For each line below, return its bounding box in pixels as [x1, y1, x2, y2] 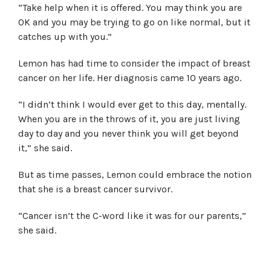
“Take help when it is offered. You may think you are [18, 2, 242, 13]
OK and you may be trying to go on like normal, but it [18, 16, 250, 28]
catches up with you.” [18, 31, 112, 42]
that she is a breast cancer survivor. [18, 183, 172, 195]
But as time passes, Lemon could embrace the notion [18, 169, 252, 180]
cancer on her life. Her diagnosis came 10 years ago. [18, 72, 241, 83]
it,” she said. [18, 142, 72, 154]
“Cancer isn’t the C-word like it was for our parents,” [18, 210, 246, 221]
